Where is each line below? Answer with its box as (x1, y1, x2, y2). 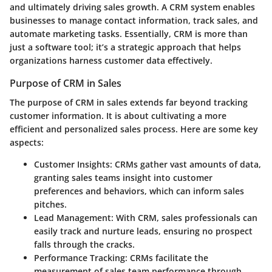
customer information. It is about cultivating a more (10, 110, 226, 122)
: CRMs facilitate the (125, 252, 208, 264)
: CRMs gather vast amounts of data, (110, 158, 261, 171)
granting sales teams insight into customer (34, 172, 212, 184)
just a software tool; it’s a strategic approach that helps (10, 41, 241, 53)
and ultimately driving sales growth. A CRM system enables (10, 1, 255, 13)
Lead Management (34, 212, 111, 224)
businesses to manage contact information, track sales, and (10, 15, 258, 27)
